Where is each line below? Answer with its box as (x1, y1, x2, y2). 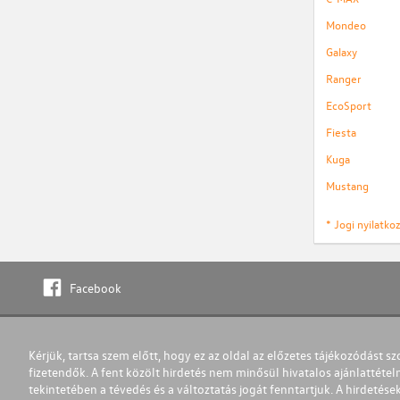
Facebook (69, 279, 121, 296)
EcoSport (325, 97, 371, 112)
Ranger (325, 71, 362, 86)
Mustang (325, 178, 369, 193)
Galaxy (325, 44, 357, 59)
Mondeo (325, 17, 366, 32)
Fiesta (325, 124, 356, 139)
